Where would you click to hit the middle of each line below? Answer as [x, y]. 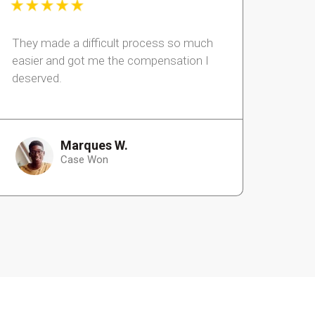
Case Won [84, 160]
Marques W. [94, 146]
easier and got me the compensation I [110, 61]
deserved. [37, 78]
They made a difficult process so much [112, 43]
